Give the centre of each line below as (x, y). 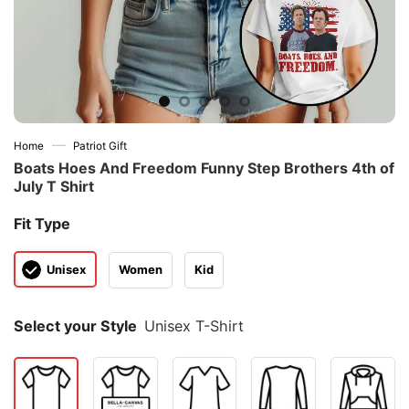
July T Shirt (54, 186)
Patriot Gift (100, 146)
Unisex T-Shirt (194, 326)
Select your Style (75, 326)
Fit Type (42, 224)
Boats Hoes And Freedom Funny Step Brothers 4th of (204, 168)
